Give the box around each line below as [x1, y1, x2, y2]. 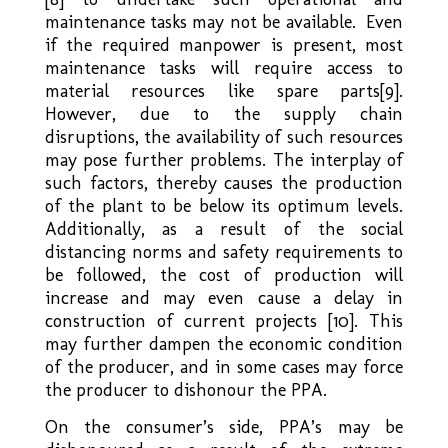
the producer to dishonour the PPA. [44, 378, 332, 401]
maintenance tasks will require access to [44, 56, 404, 79]
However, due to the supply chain [44, 102, 404, 125]
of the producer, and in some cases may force [44, 355, 404, 378]
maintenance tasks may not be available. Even [44, 10, 404, 33]
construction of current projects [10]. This [44, 309, 404, 332]
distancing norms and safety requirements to [44, 240, 404, 263]
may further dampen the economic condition [44, 332, 404, 355]
